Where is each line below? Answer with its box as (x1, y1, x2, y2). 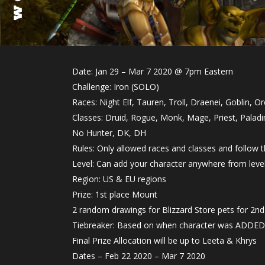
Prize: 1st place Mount (72, 189, 157, 200)
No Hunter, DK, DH (72, 127, 146, 138)
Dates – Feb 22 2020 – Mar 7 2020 (72, 250, 205, 261)
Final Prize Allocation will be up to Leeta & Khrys (72, 235, 257, 246)
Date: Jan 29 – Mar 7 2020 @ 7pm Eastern (72, 66, 233, 77)
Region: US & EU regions (72, 173, 166, 185)
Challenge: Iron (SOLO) (72, 81, 159, 92)
